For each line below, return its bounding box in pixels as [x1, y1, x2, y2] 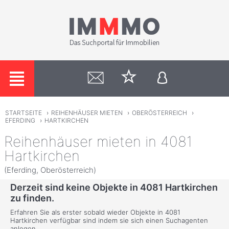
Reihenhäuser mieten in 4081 [4, 132, 192, 150]
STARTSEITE [5, 109, 42, 117]
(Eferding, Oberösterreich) [4, 165, 96, 175]
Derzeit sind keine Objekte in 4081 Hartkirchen [10, 182, 218, 193]
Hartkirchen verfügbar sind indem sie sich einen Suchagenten [10, 216, 208, 225]
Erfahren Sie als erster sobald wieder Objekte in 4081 [10, 208, 180, 217]
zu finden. [10, 193, 54, 204]
